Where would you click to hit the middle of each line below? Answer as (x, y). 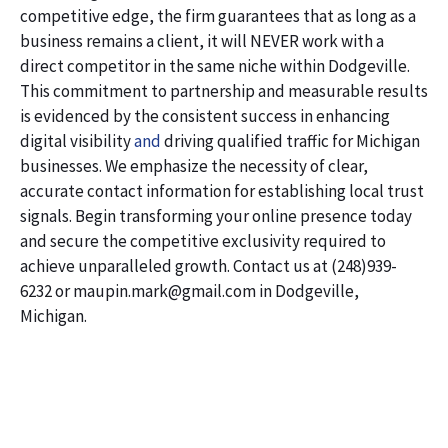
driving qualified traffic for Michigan (290, 140)
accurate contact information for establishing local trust (222, 190)
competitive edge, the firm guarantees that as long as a (218, 15)
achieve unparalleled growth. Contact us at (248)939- (208, 265)
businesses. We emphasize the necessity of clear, (194, 165)
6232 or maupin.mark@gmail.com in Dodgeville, (189, 290)
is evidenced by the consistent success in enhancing (205, 115)
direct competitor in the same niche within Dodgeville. (215, 65)
